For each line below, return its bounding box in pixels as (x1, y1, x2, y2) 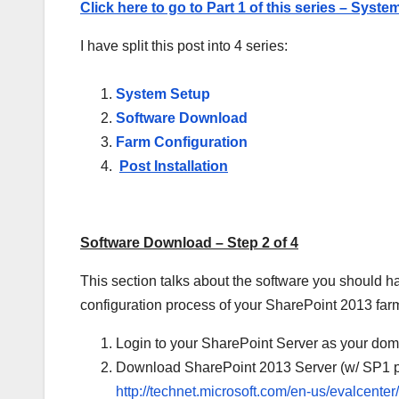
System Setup (116, 86, 210, 102)
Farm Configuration (116, 134, 248, 151)
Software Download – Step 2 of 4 (80, 235, 298, 251)
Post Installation (119, 159, 228, 175)
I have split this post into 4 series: (80, 38, 288, 54)
